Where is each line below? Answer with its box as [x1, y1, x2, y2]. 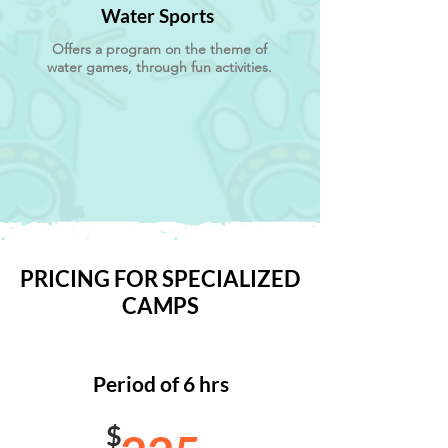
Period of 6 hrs [92, 371, 229, 396]
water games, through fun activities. [46, 58, 272, 76]
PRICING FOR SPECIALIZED [20, 265, 300, 292]
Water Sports [101, 4, 214, 27]
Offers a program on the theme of [51, 40, 267, 58]
